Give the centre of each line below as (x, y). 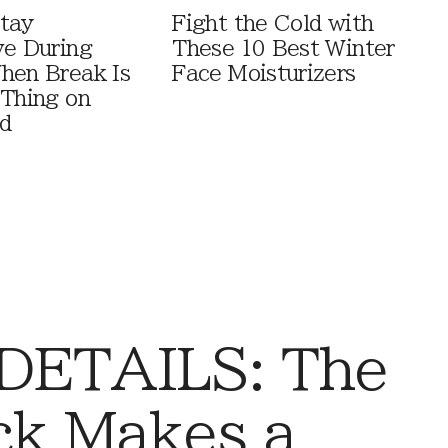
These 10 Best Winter (283, 48)
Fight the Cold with (273, 23)
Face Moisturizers (264, 73)
